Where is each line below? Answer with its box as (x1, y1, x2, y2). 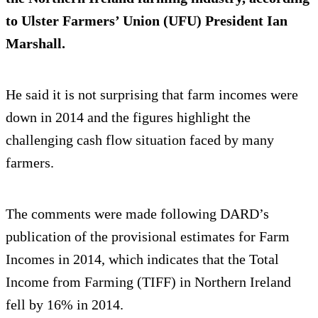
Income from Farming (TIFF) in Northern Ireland (6, 273, 291, 290)
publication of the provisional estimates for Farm (6, 228, 290, 244)
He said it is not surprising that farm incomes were (6, 86, 298, 102)
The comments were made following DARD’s (6, 205, 269, 221)
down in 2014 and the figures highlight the (6, 109, 251, 125)
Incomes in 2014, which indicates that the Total (6, 251, 279, 267)
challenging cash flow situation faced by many (6, 131, 274, 148)
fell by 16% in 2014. (6, 296, 124, 312)
